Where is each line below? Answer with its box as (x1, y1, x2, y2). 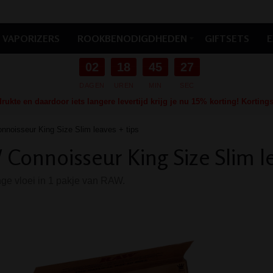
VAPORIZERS (2, 32, 60, 44)
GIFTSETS (205, 32, 249, 44)
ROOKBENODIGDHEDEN (77, 32, 187, 44)
